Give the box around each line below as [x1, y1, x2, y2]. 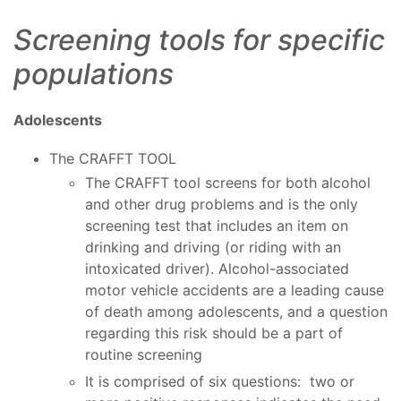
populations [13, 56, 174, 92]
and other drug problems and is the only [85, 195, 358, 214]
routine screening [85, 346, 202, 364]
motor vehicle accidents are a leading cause [85, 281, 384, 300]
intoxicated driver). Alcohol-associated [85, 260, 349, 278]
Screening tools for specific [13, 22, 385, 58]
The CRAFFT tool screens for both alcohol [85, 174, 371, 192]
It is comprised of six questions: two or [85, 372, 354, 391]
